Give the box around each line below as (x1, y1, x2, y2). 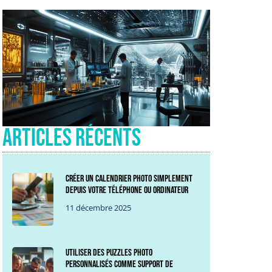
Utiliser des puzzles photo (66, 246, 153, 259)
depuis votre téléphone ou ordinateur (66, 185, 189, 196)
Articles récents (2, 123, 141, 153)
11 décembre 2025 (66, 202, 132, 213)
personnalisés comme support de (66, 258, 174, 270)
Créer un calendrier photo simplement (66, 173, 193, 185)
